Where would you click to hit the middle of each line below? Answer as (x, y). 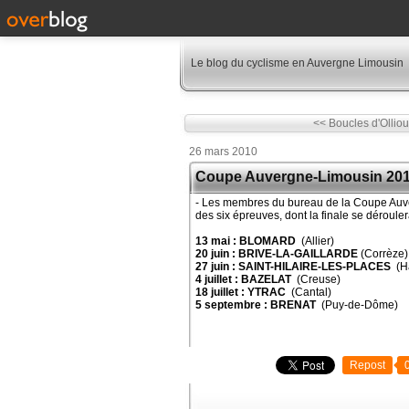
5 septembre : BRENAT (257, 305)
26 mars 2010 (223, 152)
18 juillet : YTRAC (242, 292)
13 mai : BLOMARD (247, 241)
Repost (367, 365)
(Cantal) (310, 292)
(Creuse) (317, 279)
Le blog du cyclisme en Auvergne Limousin (297, 63)
